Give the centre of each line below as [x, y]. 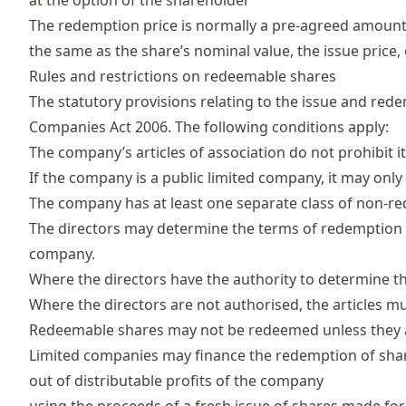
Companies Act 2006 [98, 127]
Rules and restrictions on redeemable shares [183, 77]
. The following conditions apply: [278, 127]
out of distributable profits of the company [176, 381]
